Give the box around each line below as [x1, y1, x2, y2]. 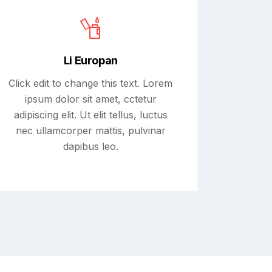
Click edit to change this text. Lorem [8, 77, 173, 89]
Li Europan [63, 54, 118, 67]
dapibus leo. [63, 140, 118, 152]
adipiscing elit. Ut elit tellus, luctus [13, 109, 168, 121]
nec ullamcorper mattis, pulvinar [15, 124, 166, 137]
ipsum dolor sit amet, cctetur [24, 93, 157, 105]
